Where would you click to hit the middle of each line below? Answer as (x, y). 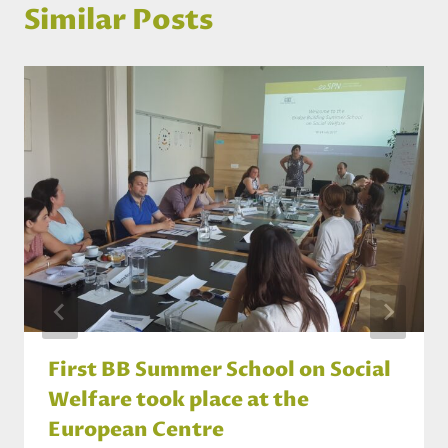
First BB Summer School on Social (219, 371)
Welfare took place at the (178, 401)
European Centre (136, 431)
